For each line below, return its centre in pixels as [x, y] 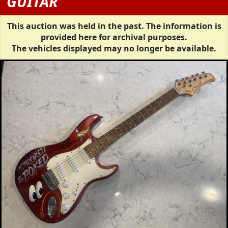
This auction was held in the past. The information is [114, 26]
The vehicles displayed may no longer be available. [114, 49]
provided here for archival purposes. [114, 37]
